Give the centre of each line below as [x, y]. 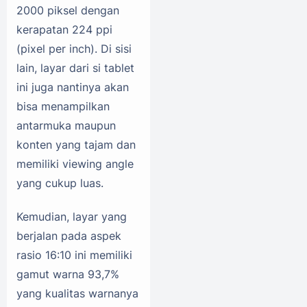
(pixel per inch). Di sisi [74, 49]
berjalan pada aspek [69, 235]
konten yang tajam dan [76, 145]
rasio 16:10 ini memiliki [74, 255]
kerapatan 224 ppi [64, 30]
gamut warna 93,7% [68, 274]
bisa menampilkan [63, 107]
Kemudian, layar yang [72, 216]
